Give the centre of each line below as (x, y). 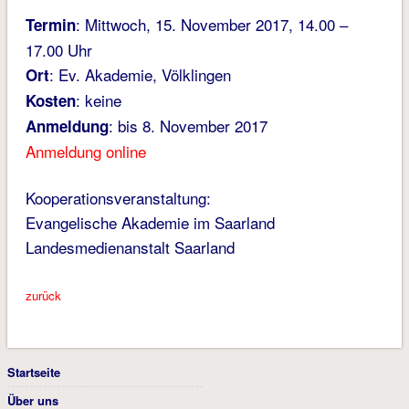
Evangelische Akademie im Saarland (150, 223)
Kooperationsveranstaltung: (118, 198)
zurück (43, 296)
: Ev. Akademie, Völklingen (140, 75)
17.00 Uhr (58, 50)
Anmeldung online (85, 152)
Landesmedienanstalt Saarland (130, 247)
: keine (98, 100)
